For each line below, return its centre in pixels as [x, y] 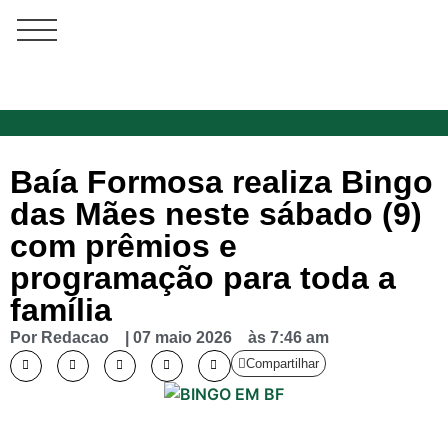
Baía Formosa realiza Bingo [221, 182]
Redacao [75, 337]
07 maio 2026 [182, 337]
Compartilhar [282, 363]
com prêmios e [123, 246]
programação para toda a [203, 278]
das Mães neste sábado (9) [216, 214]
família [61, 310]
